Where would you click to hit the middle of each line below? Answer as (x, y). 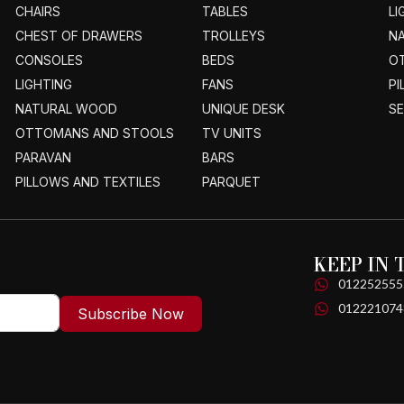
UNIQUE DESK (243, 109)
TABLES (225, 12)
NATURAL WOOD (66, 109)
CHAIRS (37, 12)
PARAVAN (43, 158)
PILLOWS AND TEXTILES (87, 182)
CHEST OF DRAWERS (78, 36)
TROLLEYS (233, 36)
